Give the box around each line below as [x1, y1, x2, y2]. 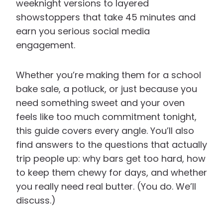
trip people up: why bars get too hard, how [16, 152, 206, 165]
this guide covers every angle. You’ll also [16, 124, 194, 137]
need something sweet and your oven [16, 96, 185, 109]
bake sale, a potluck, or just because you [16, 82, 197, 95]
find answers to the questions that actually [16, 138, 207, 151]
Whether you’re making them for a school [16, 68, 201, 81]
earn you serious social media [16, 24, 150, 37]
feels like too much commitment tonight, [16, 110, 197, 123]
